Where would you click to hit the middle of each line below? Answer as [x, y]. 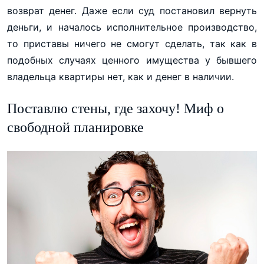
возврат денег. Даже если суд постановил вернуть [132, 10]
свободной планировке [75, 127]
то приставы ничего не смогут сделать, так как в [132, 43]
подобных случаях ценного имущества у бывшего [132, 60]
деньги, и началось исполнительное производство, [132, 27]
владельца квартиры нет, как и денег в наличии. [121, 76]
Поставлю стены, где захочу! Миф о [115, 108]
